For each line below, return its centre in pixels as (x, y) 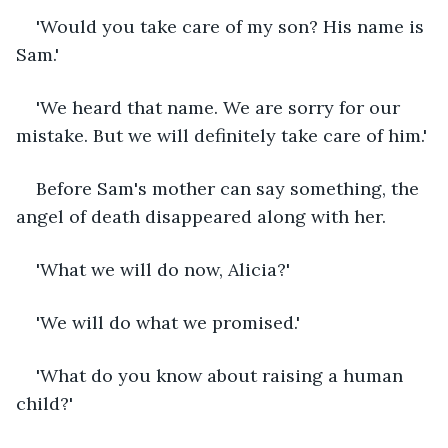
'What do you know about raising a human (222, 375)
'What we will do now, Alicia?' (163, 269)
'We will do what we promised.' (168, 322)
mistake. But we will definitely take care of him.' (221, 135)
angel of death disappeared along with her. (203, 216)
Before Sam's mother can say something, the (230, 188)
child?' (44, 403)
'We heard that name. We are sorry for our (220, 107)
